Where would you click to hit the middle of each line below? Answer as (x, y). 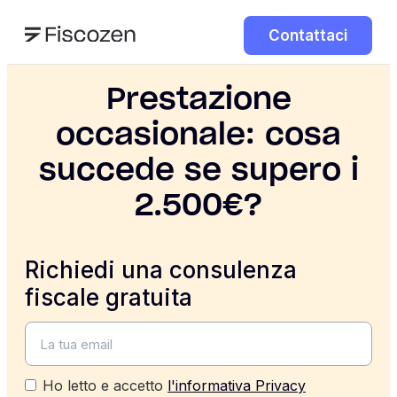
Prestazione (198, 100)
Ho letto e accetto (105, 385)
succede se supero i (198, 171)
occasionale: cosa (198, 136)
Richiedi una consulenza (161, 270)
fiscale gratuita (109, 297)
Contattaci (308, 35)
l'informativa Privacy (237, 385)
